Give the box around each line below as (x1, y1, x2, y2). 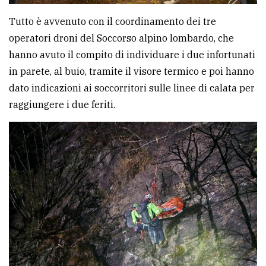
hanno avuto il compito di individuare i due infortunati (9, 49, 255, 61)
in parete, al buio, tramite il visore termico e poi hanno (9, 65, 254, 78)
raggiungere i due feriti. (9, 99, 115, 111)
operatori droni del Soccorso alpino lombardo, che (9, 32, 234, 45)
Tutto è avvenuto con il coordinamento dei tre (9, 15, 216, 28)
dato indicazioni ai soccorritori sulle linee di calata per (9, 82, 255, 94)
